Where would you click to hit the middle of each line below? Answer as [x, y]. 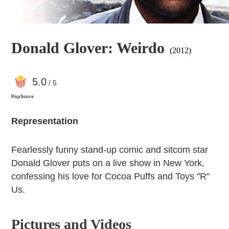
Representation [45, 121]
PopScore [23, 97]
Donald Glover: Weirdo [88, 48]
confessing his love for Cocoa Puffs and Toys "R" [111, 177]
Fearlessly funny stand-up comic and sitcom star [110, 150]
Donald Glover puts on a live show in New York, [108, 163]
